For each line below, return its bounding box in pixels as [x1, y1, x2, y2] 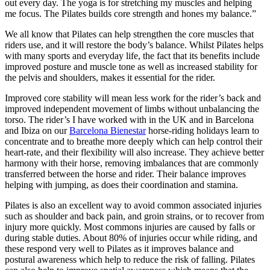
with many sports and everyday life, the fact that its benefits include [5, 50, 260, 61]
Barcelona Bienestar [69, 125, 146, 136]
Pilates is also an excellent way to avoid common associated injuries [5, 199, 262, 210]
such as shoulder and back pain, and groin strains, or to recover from [5, 210, 264, 221]
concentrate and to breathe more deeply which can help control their [5, 136, 262, 146]
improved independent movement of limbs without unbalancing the [5, 103, 259, 114]
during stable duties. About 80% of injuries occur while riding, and [5, 232, 257, 243]
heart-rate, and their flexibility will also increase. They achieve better [5, 146, 264, 157]
